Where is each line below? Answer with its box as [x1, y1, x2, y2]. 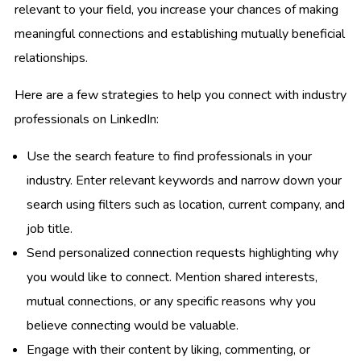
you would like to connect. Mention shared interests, [27, 268, 317, 286]
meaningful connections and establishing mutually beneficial [15, 24, 345, 43]
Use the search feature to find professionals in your [27, 147, 312, 165]
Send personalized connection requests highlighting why [27, 243, 338, 262]
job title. [27, 219, 73, 238]
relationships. [15, 48, 88, 67]
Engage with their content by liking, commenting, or [27, 340, 310, 359]
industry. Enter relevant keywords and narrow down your [27, 171, 342, 189]
